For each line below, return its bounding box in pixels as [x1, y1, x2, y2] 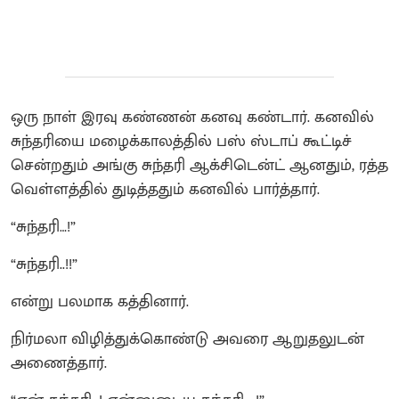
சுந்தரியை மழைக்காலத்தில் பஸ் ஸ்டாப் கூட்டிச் [11, 127, 352, 155]
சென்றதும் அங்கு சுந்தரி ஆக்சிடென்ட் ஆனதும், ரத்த [11, 151, 388, 179]
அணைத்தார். [11, 349, 107, 377]
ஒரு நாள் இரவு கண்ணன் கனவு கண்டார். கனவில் [11, 103, 374, 131]
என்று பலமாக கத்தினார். [11, 288, 189, 315]
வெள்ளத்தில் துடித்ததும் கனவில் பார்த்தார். [11, 175, 320, 203]
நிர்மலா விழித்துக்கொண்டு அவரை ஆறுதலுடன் [11, 325, 364, 353]
